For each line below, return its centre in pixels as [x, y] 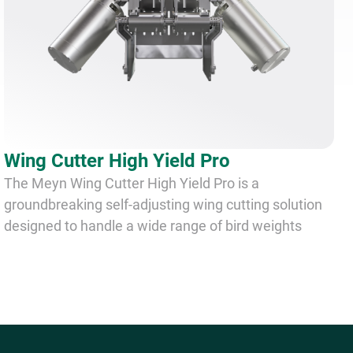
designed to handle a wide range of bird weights [153, 225]
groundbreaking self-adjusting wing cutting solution [163, 204]
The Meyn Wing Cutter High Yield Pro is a [132, 183]
